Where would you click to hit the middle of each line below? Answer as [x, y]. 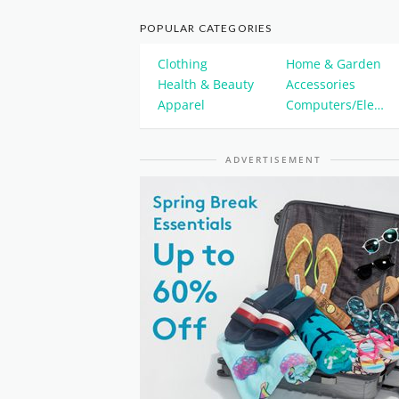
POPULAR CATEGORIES [206, 28]
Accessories [321, 84]
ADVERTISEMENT [273, 159]
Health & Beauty [206, 84]
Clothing [183, 64]
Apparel [181, 105]
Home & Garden [334, 64]
